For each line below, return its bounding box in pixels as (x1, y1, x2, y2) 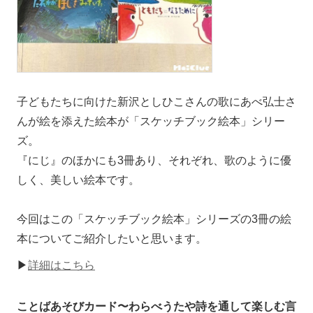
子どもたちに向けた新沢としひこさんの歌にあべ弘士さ (17, 96, 296, 108)
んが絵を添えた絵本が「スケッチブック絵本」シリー (17, 115, 285, 128)
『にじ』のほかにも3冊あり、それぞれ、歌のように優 (17, 154, 291, 167)
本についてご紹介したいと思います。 (17, 233, 207, 245)
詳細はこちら (28, 259, 95, 272)
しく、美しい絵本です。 (17, 174, 140, 187)
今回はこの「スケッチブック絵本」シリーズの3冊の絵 (17, 213, 291, 226)
